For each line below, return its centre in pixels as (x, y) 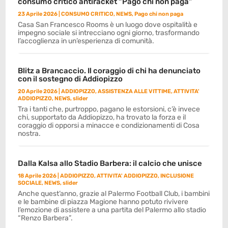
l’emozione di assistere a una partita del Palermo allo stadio (112, 210)
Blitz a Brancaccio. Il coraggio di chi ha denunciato (109, 70)
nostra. (30, 133)
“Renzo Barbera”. (46, 218)
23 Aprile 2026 (38, 14)
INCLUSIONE (177, 176)
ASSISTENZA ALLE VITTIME (135, 91)
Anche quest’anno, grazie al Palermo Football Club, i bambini (114, 193)
